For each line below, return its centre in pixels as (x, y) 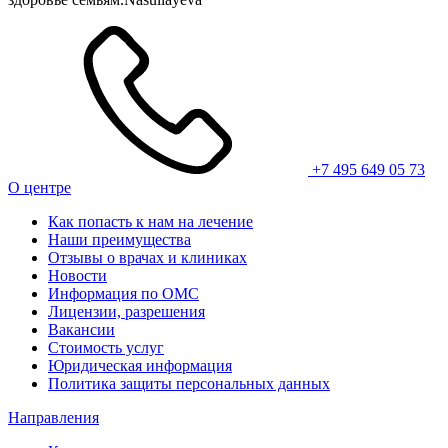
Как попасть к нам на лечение (150, 222)
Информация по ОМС (123, 294)
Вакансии (81, 330)
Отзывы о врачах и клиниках (147, 258)
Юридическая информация (140, 366)
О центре (39, 188)
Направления (53, 418)
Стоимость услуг (106, 348)
